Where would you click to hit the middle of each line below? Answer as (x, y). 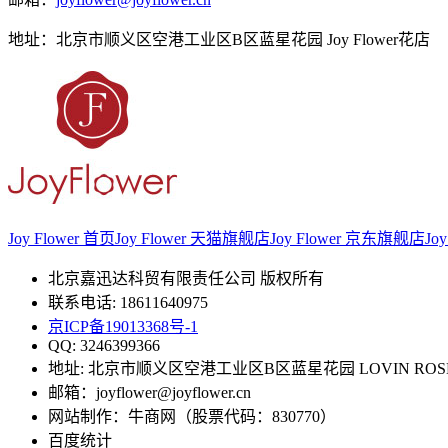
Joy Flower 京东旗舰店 (347, 239)
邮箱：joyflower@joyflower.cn (149, 393)
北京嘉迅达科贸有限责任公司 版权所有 (186, 279)
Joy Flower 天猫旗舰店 (192, 239)
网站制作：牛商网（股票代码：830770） (192, 417)
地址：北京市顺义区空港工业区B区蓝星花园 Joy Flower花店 (219, 39)
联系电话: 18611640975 (128, 303)
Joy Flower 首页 (61, 239)
